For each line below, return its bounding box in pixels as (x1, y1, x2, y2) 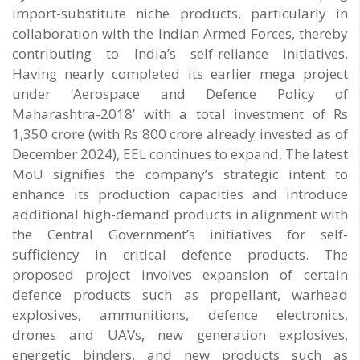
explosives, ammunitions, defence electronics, (12, 305, 348, 325)
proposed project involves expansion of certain (12, 265, 348, 284)
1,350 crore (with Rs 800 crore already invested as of (12, 125, 348, 144)
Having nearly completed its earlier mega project (12, 64, 348, 84)
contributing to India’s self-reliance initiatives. (12, 44, 348, 63)
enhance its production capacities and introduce (12, 185, 348, 204)
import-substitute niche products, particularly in (12, 4, 348, 23)
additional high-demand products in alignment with (12, 205, 348, 224)
